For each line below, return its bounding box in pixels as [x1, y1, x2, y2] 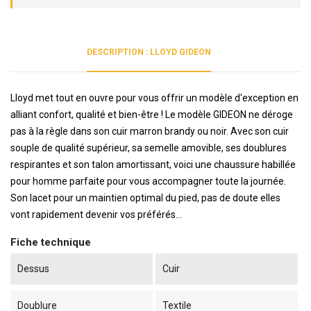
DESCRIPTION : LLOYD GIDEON [86, 47, 211, 58]
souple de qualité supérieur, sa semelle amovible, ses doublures [10, 142, 287, 154]
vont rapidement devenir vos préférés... [10, 209, 182, 221]
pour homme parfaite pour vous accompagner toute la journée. [10, 176, 286, 187]
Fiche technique [10, 236, 91, 249]
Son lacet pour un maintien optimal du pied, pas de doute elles [10, 192, 280, 204]
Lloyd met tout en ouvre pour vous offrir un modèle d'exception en [10, 92, 299, 104]
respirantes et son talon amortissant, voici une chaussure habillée [10, 159, 296, 171]
